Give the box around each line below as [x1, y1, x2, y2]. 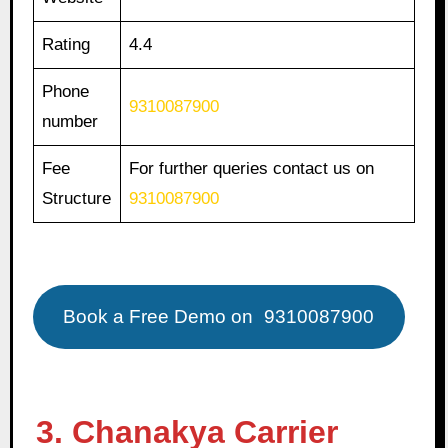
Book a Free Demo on [63, 306, 259, 328]
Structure [42, 189, 112, 209]
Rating [42, 35, 91, 55]
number [42, 112, 99, 132]
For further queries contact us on [129, 159, 375, 179]
